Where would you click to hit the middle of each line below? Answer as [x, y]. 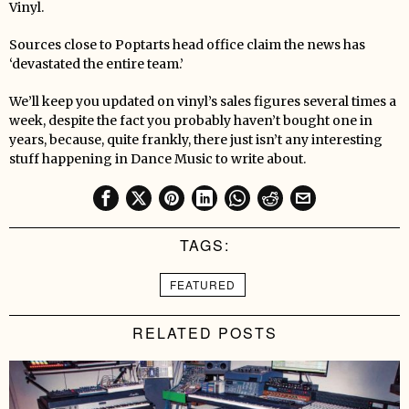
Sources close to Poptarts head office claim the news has [187, 44]
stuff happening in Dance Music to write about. [157, 158]
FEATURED [203, 284]
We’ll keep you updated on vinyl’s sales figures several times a [203, 101]
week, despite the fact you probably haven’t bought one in [191, 120]
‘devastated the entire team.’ [96, 63]
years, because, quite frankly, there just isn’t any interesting [196, 139]
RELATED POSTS [204, 332]
